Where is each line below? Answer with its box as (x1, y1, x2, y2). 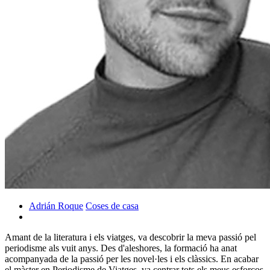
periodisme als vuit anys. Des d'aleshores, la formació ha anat (5, 242, 237, 253)
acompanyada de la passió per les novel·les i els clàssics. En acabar (5, 253, 259, 264)
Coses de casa (86, 200, 139, 211)
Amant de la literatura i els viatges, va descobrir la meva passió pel (5, 231, 256, 242)
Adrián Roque (29, 200, 83, 211)
